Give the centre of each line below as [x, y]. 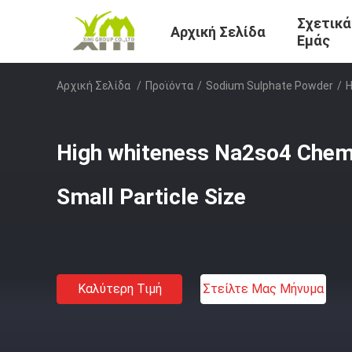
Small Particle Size [151, 197]
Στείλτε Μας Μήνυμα [263, 289]
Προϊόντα [169, 86]
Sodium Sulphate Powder [269, 86]
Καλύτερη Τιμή [119, 289]
